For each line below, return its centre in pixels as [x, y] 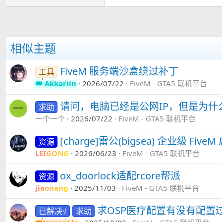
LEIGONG [52, 153]
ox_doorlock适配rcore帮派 [120, 175]
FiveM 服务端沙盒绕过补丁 [119, 71]
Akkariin [60, 83]
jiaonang [52, 188]
